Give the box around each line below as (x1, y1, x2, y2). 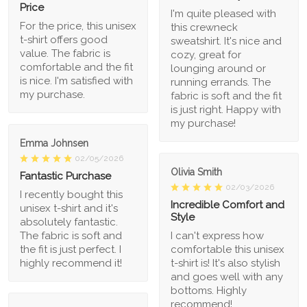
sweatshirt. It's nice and (171, 34, 282, 47)
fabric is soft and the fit (171, 89, 282, 102)
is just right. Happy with (171, 103, 281, 116)
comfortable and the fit (20, 60, 133, 73)
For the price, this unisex (20, 19, 136, 32)
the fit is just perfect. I (20, 243, 121, 256)
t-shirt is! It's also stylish (171, 256, 280, 269)
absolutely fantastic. (20, 215, 118, 228)
